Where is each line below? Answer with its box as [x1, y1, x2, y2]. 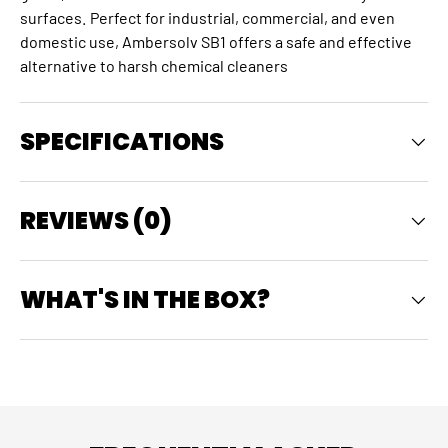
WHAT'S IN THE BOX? [20, 283, 270, 317]
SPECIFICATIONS [20, 125, 224, 159]
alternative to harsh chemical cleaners [20, 56, 288, 76]
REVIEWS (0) [20, 204, 172, 238]
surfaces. [20, 8, 86, 28]
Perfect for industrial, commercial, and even [90, 8, 395, 28]
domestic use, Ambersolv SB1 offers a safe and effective [20, 32, 412, 52]
